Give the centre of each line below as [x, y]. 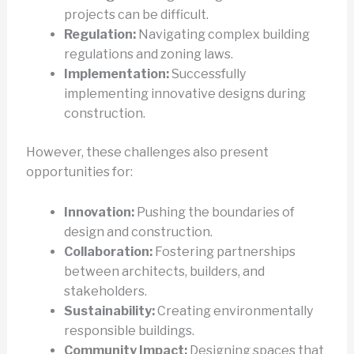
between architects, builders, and [164, 271]
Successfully [207, 74]
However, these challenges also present [147, 153]
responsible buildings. [129, 330]
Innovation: [99, 212]
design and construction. [138, 232]
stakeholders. [105, 291]
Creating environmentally [233, 311]
